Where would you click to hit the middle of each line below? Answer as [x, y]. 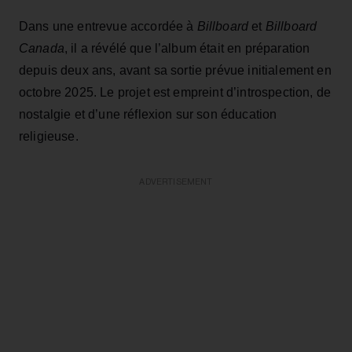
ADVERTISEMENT [176, 181]
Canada [42, 48]
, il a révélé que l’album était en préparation [187, 48]
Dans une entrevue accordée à [108, 26]
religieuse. [49, 136]
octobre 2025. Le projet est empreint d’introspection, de [175, 92]
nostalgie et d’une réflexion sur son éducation [148, 114]
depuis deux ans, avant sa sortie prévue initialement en [175, 70]
